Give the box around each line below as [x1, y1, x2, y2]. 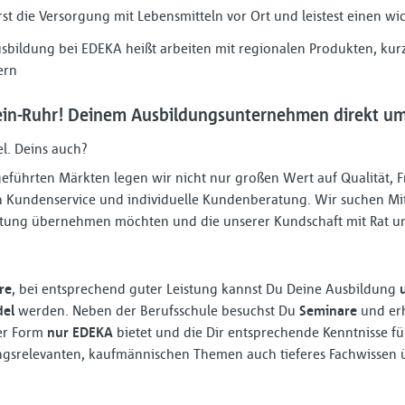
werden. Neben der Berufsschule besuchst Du [18, 301, 299, 319]
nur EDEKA [47, 323, 113, 341]
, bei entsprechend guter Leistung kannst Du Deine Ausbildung [12, 279, 400, 297]
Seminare [299, 301, 361, 319]
